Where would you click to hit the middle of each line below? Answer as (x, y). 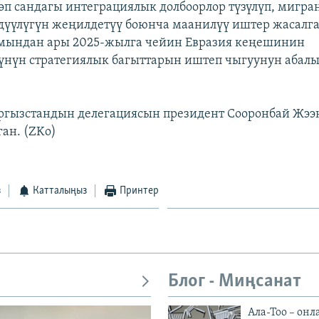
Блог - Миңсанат (235, 281)
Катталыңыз (60, 190)
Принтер (139, 190)
